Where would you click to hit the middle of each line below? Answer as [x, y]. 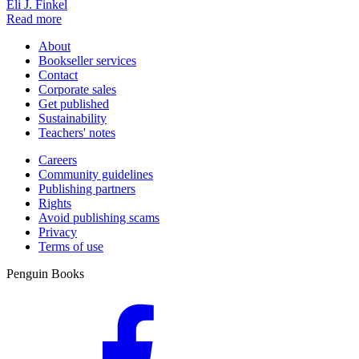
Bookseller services [87, 61]
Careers [58, 160]
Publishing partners [87, 189]
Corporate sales [77, 90]
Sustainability [73, 119]
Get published [74, 104]
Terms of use [71, 247]
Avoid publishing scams [99, 218]
